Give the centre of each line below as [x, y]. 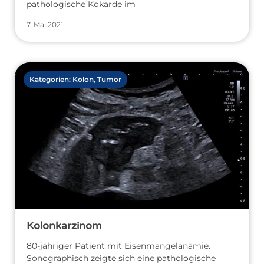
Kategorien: [51, 79]
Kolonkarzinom [64, 225]
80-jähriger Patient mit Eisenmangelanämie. [118, 245]
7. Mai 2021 [45, 24]
